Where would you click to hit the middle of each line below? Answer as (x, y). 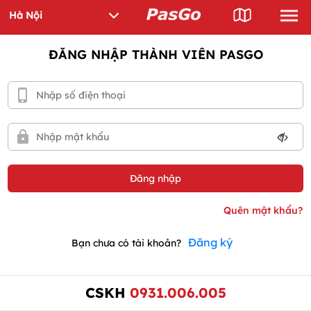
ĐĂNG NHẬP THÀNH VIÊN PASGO (155, 54)
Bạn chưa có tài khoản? (126, 243)
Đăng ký (210, 242)
